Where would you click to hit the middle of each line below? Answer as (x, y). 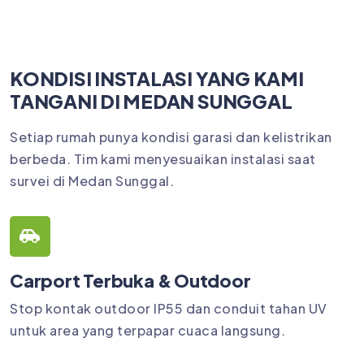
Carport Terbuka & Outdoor (130, 281)
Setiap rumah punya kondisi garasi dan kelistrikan (171, 136)
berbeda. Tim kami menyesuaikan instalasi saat (163, 158)
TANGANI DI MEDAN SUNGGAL (151, 101)
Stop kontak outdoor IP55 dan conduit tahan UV (169, 309)
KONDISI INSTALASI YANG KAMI (157, 78)
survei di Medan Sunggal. (92, 180)
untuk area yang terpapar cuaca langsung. (147, 331)
